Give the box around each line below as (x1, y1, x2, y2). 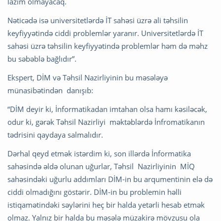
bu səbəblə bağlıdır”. (7, 54, 78, 64)
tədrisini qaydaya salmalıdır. (7, 130, 105, 140)
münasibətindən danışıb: (7, 85, 95, 96)
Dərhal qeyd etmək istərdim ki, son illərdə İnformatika (7, 148, 191, 159)
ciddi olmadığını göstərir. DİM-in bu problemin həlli (7, 187, 182, 197)
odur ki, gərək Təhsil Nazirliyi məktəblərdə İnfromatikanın (7, 117, 205, 127)
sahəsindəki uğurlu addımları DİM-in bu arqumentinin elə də (7, 174, 213, 184)
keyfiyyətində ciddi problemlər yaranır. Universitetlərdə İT (7, 28, 203, 38)
